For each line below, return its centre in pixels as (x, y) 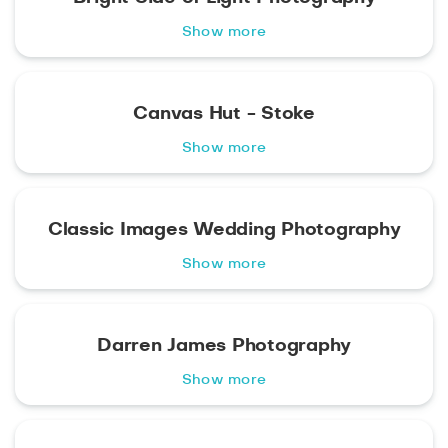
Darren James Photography (224, 346)
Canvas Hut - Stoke (224, 114)
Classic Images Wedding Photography (224, 230)
